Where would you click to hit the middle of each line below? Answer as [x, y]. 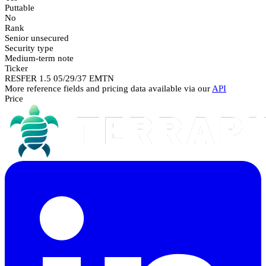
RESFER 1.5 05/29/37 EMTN [59, 78]
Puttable [20, 7]
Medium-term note [39, 58]
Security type [29, 48]
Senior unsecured [37, 38]
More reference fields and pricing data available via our [108, 88]
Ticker [16, 68]
